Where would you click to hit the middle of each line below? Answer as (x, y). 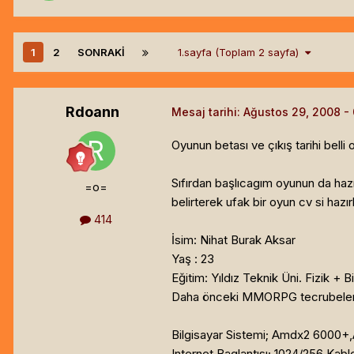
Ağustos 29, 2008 (292, 111)
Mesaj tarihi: (207, 111)
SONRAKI (101, 52)
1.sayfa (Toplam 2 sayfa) (241, 52)
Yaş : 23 (193, 258)
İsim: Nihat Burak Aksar (233, 239)
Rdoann (92, 111)
